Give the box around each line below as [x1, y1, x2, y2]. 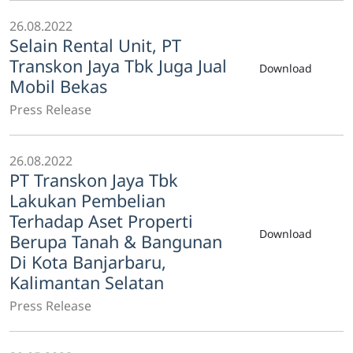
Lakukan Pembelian [9, 189, 165, 212]
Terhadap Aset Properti [9, 210, 193, 232]
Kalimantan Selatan [9, 271, 164, 294]
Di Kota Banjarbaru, [9, 251, 166, 273]
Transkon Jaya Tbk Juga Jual [9, 54, 227, 77]
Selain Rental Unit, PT [9, 34, 181, 57]
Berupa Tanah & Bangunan [9, 230, 222, 253]
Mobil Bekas [9, 75, 107, 98]
